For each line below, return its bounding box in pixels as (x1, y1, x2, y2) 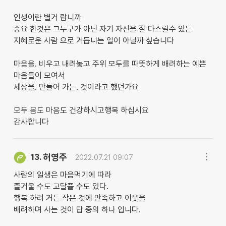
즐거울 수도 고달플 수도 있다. (13, 182, 108, 192)
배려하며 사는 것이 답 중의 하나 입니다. (13, 205, 141, 215)
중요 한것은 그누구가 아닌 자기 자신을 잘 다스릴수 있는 (13, 24, 192, 34)
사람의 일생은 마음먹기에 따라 (13, 170, 111, 180)
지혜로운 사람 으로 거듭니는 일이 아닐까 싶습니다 (13, 36, 174, 46)
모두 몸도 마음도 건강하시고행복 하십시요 (13, 105, 149, 116)
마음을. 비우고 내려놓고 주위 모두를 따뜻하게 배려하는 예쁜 (13, 59, 206, 69)
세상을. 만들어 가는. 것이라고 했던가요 (13, 82, 139, 92)
